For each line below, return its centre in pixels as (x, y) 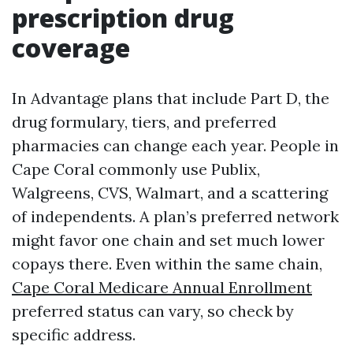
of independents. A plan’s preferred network (175, 216)
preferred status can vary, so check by (153, 311)
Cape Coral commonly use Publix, (136, 169)
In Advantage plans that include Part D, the (171, 98)
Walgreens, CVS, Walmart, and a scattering (170, 193)
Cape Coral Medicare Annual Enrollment (162, 287)
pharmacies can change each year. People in (175, 145)
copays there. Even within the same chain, (167, 264)
